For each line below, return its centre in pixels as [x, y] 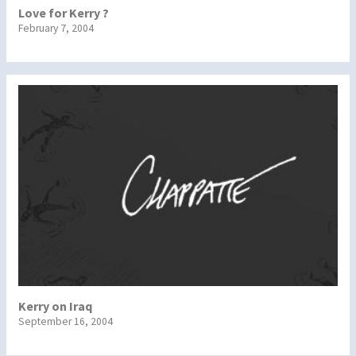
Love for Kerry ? [64, 13]
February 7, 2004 [56, 29]
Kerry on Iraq [55, 306]
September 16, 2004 [66, 321]
